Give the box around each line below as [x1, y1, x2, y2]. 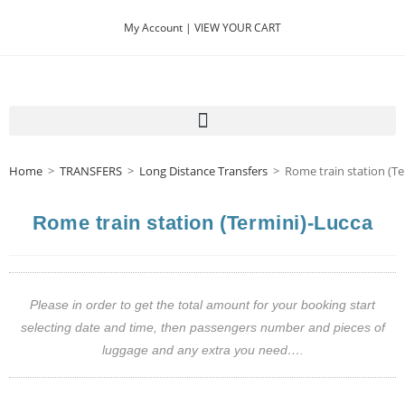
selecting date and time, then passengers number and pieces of [20, 320, 385, 334]
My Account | [124, 20, 194, 35]
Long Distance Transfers [139, 163, 268, 179]
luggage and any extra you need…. [101, 343, 304, 357]
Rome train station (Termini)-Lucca [32, 212, 373, 234]
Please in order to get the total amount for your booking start [30, 297, 375, 312]
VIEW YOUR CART [194, 20, 281, 35]
